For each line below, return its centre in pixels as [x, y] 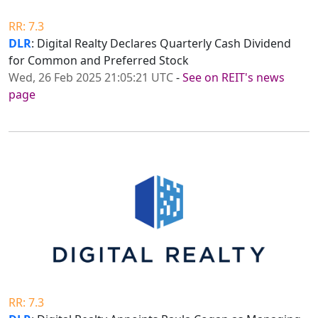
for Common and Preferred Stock [99, 61]
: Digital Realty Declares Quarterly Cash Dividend [161, 44]
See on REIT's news [234, 78]
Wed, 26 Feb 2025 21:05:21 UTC [91, 78]
